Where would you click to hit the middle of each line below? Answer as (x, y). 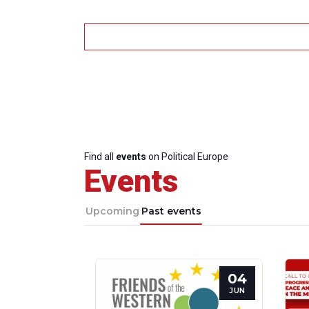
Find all (100, 156)
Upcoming (112, 211)
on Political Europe (187, 156)
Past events (171, 211)
